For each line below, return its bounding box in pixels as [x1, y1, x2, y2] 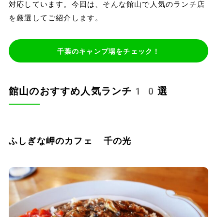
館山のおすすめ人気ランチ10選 [8, 85, 168, 97]
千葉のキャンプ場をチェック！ [57, 47, 160, 56]
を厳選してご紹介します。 [8, 14, 103, 23]
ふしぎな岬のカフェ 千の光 [8, 136, 132, 146]
